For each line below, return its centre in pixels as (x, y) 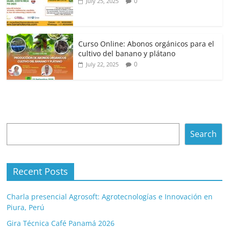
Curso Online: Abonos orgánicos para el (146, 43)
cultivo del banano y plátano (127, 53)
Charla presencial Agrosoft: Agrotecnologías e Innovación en (110, 196)
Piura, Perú (26, 207)
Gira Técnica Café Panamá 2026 (61, 223)
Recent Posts (41, 171)
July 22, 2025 (102, 64)
